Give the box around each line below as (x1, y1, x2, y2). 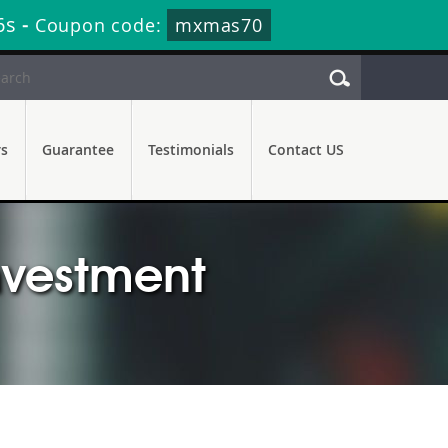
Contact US (268, 140, 344, 159)
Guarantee (42, 140, 114, 159)
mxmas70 (175, 13, 263, 37)
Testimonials (148, 140, 234, 159)
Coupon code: (34, 13, 168, 37)
